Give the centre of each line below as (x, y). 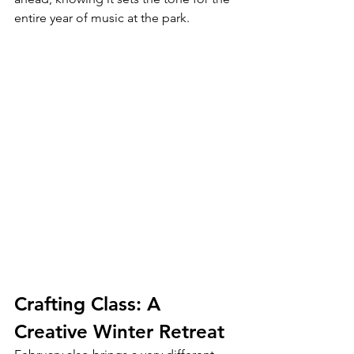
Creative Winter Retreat (119, 332)
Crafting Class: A (90, 304)
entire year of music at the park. (102, 18)
